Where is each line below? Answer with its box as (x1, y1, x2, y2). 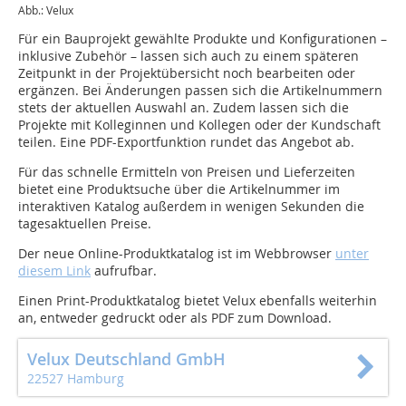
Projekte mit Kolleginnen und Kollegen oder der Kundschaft (18, 115, 381, 133)
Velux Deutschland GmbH (27, 347, 226, 370)
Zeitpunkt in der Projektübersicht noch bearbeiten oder (18, 63, 355, 82)
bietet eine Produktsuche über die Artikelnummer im (18, 179, 340, 198)
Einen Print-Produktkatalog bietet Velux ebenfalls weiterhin (18, 291, 377, 309)
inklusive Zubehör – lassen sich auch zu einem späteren (18, 46, 359, 64)
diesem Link (18, 261, 91, 279)
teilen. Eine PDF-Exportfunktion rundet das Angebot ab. (18, 132, 354, 150)
